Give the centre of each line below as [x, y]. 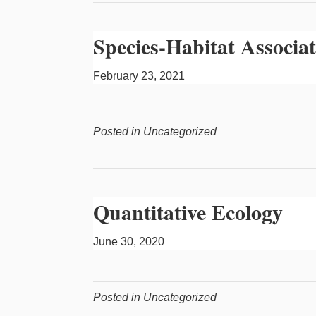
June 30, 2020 [129, 242]
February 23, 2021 [139, 76]
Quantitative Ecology [188, 212]
